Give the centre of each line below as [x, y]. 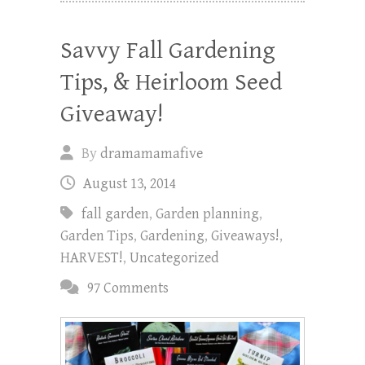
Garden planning [207, 213]
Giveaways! [245, 235]
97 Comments [128, 288]
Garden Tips [97, 235]
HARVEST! [92, 257]
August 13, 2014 [130, 183]
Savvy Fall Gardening [168, 50]
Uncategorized [174, 257]
